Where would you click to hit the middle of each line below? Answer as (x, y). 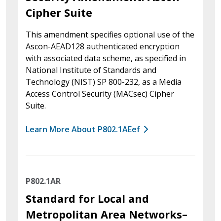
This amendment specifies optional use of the (110, 34)
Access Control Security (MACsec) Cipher (100, 93)
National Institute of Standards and (91, 70)
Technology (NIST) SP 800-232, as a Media (104, 82)
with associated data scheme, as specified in (106, 58)
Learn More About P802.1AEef (83, 129)
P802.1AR (43, 181)
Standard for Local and (87, 198)
